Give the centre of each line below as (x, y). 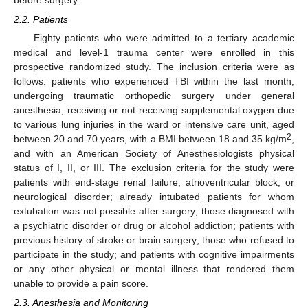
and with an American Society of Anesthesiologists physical (154, 154)
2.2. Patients (41, 20)
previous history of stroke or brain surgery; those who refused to (154, 240)
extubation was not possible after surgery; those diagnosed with (154, 211)
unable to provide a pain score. (81, 284)
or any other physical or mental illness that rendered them (154, 269)
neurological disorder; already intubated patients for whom (154, 197)
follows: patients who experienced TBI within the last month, (154, 81)
